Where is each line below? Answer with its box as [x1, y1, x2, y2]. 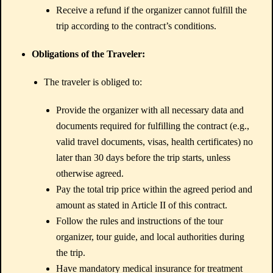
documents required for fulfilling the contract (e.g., [56, 121, 249, 131]
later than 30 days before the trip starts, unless [56, 152, 230, 163]
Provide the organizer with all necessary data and [56, 105, 244, 115]
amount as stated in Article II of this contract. [56, 200, 227, 210]
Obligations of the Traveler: [32, 49, 145, 59]
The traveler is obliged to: [44, 77, 142, 87]
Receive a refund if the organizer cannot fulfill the [56, 5, 247, 15]
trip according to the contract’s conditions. [56, 21, 216, 31]
